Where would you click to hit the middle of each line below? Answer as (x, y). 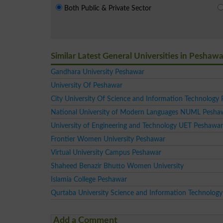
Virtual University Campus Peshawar (106, 152)
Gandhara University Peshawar (98, 72)
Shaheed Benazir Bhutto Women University (117, 166)
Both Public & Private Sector (108, 8)
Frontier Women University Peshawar (108, 139)
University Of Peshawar (87, 85)
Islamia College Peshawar (89, 179)
